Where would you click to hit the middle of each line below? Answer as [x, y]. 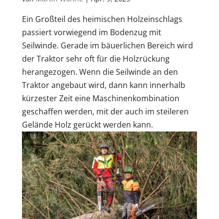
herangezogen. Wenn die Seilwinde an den [100, 72]
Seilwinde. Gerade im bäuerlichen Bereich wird [107, 45]
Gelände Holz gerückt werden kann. [87, 124]
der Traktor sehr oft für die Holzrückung [96, 58]
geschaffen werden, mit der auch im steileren [105, 111]
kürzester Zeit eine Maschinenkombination [100, 98]
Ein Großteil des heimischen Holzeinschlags [102, 19]
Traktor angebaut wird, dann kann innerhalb [103, 85]
